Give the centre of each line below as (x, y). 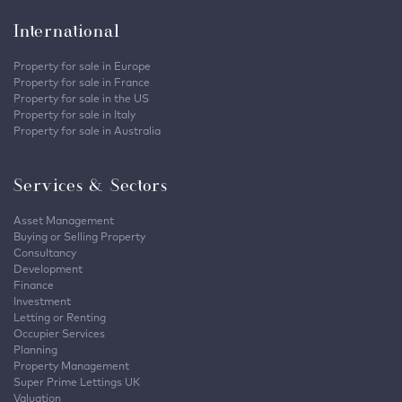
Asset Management (64, 221)
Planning (35, 350)
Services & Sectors (91, 185)
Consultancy (45, 253)
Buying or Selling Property (79, 237)
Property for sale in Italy (74, 115)
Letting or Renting (60, 318)
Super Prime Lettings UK (77, 382)
